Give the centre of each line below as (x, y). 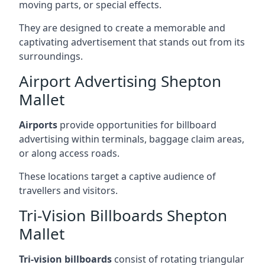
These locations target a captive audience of (117, 176)
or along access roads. (69, 153)
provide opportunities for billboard (137, 125)
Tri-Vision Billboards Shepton (123, 215)
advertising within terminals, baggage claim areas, (132, 139)
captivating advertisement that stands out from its (132, 42)
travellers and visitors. (68, 190)
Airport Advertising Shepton (120, 81)
